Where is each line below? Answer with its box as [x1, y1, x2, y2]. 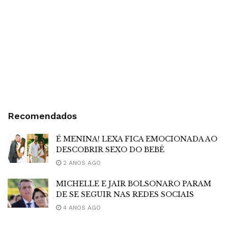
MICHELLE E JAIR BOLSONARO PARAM [56, 179, 211, 188]
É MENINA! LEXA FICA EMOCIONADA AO [56, 134, 217, 144]
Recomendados [8, 110, 77, 121]
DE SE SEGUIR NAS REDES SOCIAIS [56, 189, 194, 199]
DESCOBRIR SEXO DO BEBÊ [56, 145, 164, 154]
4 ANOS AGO [61, 204, 101, 211]
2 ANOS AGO [61, 159, 101, 166]
